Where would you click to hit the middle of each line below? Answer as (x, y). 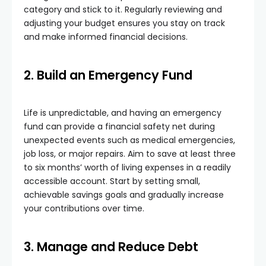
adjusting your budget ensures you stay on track (124, 23)
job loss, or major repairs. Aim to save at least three (130, 154)
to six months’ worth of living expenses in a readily (127, 167)
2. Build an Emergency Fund (108, 75)
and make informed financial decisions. (106, 37)
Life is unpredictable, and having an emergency (123, 113)
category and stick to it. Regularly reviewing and (123, 9)
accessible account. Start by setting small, (112, 181)
